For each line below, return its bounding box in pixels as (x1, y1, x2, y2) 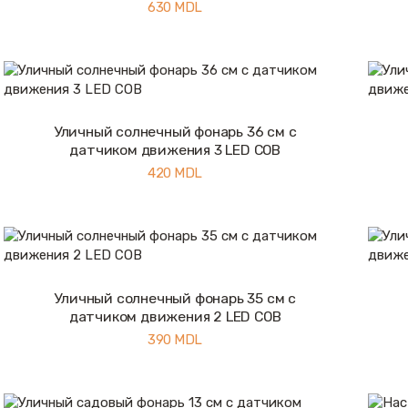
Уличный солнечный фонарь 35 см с (54, 289, 296, 307)
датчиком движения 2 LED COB (68, 307, 281, 325)
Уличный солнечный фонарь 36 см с (53, 123, 297, 141)
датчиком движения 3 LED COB (69, 141, 280, 159)
